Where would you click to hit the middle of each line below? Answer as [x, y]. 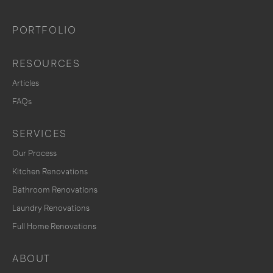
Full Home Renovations [54, 226]
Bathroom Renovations [55, 190]
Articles [26, 83]
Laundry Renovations [51, 208]
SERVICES [40, 133]
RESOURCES [46, 63]
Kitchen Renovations [50, 171]
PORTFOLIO [44, 30]
